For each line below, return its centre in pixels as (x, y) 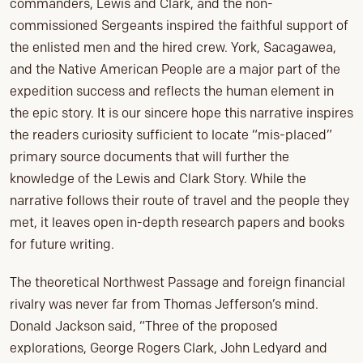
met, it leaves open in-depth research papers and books (177, 223)
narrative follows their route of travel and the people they (179, 201)
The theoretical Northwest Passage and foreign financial (177, 283)
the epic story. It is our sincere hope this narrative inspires (181, 113)
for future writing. (62, 245)
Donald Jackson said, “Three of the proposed (144, 327)
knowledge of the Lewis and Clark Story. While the (158, 179)
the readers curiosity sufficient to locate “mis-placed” (171, 135)
